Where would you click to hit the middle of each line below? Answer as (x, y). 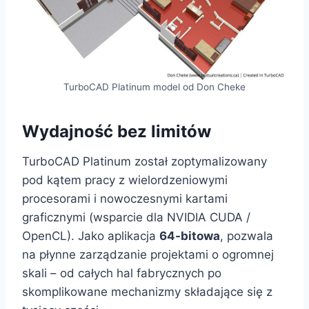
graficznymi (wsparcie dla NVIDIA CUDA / (136, 218)
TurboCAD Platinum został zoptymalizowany (144, 162)
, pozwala (247, 236)
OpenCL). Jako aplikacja (91, 236)
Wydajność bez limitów (117, 132)
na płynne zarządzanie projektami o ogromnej (148, 255)
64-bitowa (190, 236)
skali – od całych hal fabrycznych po (122, 273)
